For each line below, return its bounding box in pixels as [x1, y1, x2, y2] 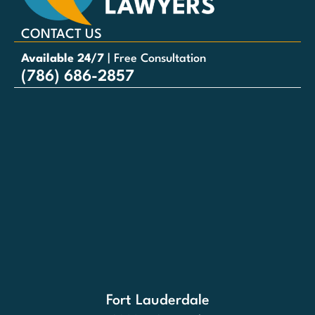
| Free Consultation [104, 53, 206, 65]
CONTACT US [21, 28, 102, 41]
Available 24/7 [21, 53, 104, 65]
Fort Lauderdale [105, 294, 210, 309]
